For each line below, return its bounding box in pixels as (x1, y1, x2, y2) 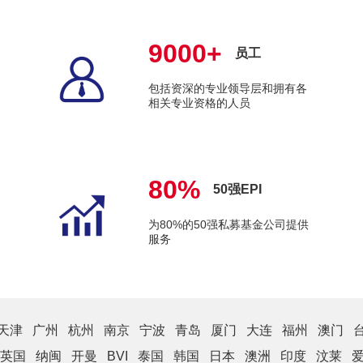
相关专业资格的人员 (147, 96, 250, 110)
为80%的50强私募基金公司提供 (147, 218, 309, 232)
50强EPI (212, 182, 262, 197)
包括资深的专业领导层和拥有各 (147, 82, 307, 96)
